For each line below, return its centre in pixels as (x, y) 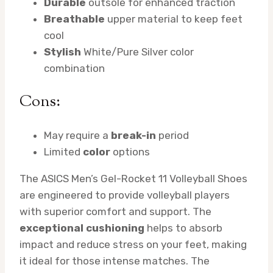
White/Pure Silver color (137, 52)
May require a (77, 136)
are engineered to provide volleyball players (125, 195)
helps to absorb (183, 228)
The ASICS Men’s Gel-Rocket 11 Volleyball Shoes (133, 179)
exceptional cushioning (82, 228)
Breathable (74, 19)
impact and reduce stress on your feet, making (133, 245)
